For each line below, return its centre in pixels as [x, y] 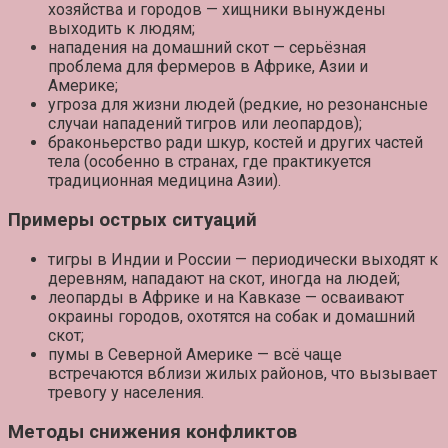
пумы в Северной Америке [150, 354]
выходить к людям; [121, 29]
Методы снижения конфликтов [152, 431]
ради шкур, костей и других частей [292, 143]
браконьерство [105, 143]
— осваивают [352, 297]
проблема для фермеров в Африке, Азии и [208, 67]
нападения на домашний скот [158, 48]
